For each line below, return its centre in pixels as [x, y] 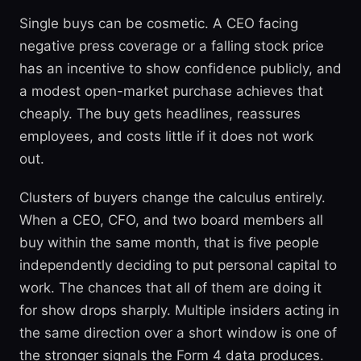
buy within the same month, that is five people [169, 243]
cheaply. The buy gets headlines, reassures [160, 114]
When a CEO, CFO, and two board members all [171, 220]
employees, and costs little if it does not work [166, 136]
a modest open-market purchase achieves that [171, 91]
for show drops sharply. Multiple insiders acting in [179, 310]
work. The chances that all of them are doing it [170, 288]
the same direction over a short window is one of [178, 333]
